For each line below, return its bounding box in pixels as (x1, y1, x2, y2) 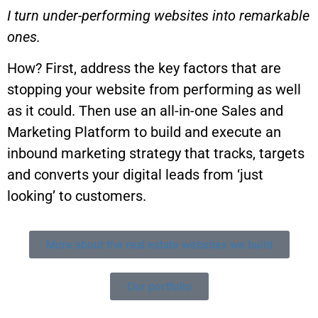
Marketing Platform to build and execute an (7, 123, 281, 141)
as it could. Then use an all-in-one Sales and (7, 102, 283, 119)
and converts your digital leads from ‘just (7, 165, 263, 183)
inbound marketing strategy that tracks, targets (7, 144, 305, 162)
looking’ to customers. (7, 187, 146, 204)
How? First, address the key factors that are (7, 59, 281, 77)
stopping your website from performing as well (7, 80, 301, 98)
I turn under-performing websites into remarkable (7, 6, 309, 24)
